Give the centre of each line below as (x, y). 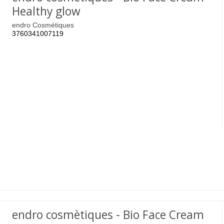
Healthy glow (46, 11)
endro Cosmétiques (43, 25)
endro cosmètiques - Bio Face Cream (108, 215)
